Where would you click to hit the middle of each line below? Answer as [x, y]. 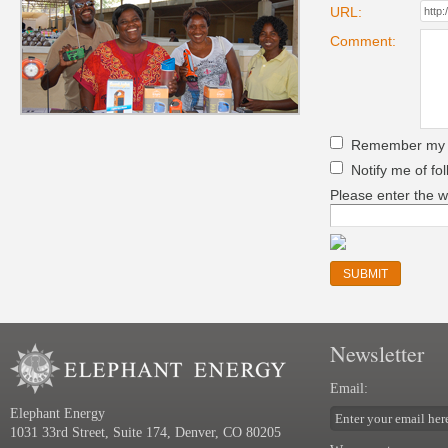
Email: [349, 389]
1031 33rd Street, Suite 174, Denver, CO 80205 [145, 433]
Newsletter [377, 354]
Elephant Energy [57, 414]
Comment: [363, 41]
